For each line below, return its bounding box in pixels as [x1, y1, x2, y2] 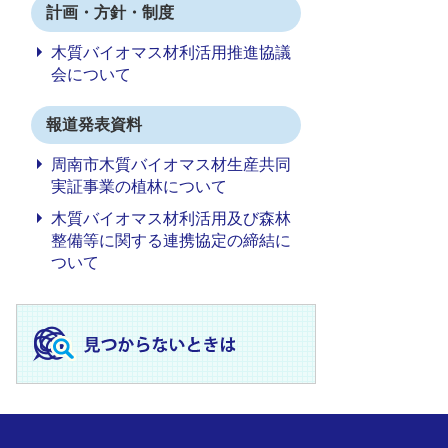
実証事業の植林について [51, 178, 227, 195]
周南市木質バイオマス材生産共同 [51, 156, 291, 173]
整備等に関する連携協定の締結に [51, 232, 291, 249]
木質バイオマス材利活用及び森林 [51, 210, 291, 227]
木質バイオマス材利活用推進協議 [51, 44, 291, 61]
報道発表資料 [46, 116, 142, 133]
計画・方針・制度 [46, 4, 174, 21]
